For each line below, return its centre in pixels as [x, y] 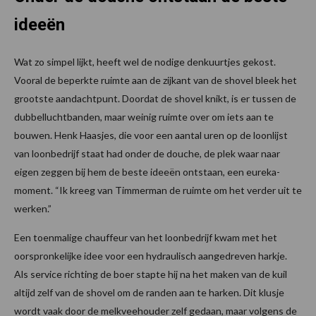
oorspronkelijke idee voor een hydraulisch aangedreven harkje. [151, 255]
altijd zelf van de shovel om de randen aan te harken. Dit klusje [149, 292]
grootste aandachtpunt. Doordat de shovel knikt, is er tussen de [155, 98]
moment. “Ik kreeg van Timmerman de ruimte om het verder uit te [158, 190]
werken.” [33, 208]
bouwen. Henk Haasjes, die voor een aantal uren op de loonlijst [151, 135]
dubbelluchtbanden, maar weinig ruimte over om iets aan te [144, 116]
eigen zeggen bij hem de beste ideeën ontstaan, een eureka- [147, 171]
